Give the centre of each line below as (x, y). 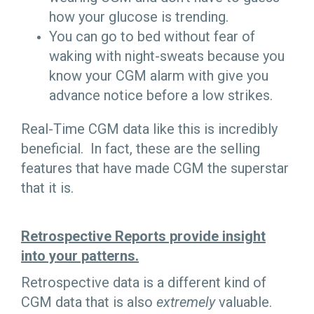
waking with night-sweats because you (167, 56)
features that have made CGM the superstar (155, 169)
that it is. (49, 188)
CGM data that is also (89, 302)
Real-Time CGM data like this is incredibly (149, 129)
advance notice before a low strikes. (161, 96)
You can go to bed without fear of (152, 37)
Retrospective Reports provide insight (143, 237)
